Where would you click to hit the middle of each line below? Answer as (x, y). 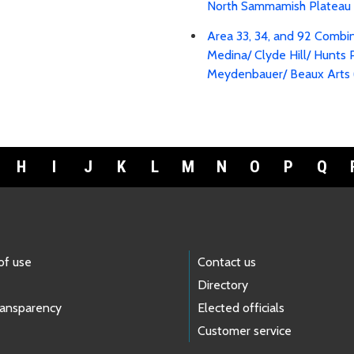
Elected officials (241, 308)
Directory (223, 285)
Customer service (245, 331)
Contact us (227, 262)
